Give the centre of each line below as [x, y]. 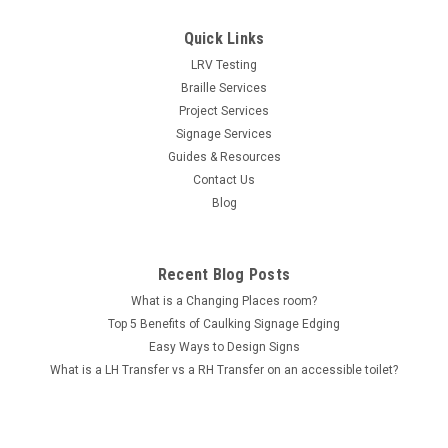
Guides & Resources [224, 156]
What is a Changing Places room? [224, 300]
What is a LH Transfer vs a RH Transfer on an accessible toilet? [224, 369]
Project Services [224, 110]
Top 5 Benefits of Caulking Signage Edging [224, 323]
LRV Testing [224, 64]
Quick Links [224, 38]
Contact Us [224, 179]
